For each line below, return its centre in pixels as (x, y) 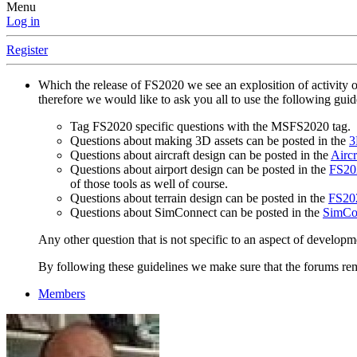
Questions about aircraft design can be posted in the (200, 155)
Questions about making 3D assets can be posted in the (210, 141)
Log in (23, 22)
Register (27, 50)
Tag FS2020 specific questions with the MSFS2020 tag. (210, 127)
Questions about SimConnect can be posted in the (196, 213)
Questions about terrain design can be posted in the (199, 198)
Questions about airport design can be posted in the (200, 170)
